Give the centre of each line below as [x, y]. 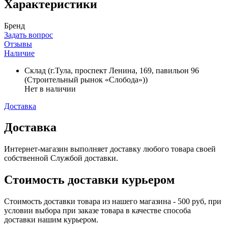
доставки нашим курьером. [51, 220]
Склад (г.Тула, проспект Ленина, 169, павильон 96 [112, 70]
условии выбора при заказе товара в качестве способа [97, 211]
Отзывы [18, 44]
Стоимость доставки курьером [89, 180]
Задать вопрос [28, 35]
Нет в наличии [50, 89]
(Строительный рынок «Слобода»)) [86, 79]
